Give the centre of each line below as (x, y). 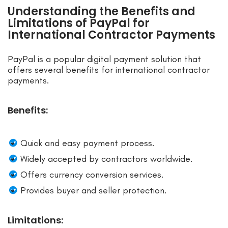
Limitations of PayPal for (79, 23)
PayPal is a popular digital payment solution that (104, 59)
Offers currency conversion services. (92, 175)
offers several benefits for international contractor (109, 70)
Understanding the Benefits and (102, 12)
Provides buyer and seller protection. (93, 191)
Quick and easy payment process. (87, 143)
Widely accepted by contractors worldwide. (106, 159)
